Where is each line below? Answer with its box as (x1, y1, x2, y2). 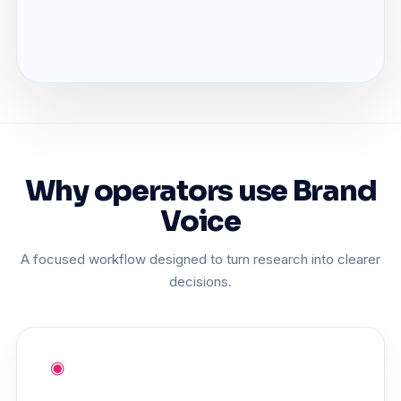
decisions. (169, 272, 232, 290)
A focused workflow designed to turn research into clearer (21, 250, 380, 268)
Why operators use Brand (24, 172, 377, 209)
